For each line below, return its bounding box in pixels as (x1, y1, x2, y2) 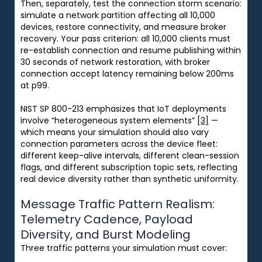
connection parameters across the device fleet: (20, 137, 218, 150)
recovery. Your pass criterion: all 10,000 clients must (20, 32, 230, 44)
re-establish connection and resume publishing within (20, 44, 241, 56)
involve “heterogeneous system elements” (20, 114, 197, 126)
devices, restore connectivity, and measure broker (20, 20, 226, 33)
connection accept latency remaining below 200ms (20, 67, 234, 80)
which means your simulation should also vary (20, 126, 209, 138)
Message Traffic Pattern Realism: (20, 195, 215, 212)
